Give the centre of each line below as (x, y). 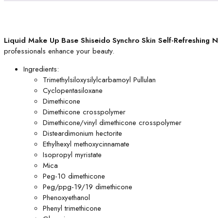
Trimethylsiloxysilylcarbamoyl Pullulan (99, 80)
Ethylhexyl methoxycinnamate (86, 144)
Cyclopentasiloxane (73, 91)
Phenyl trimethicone (72, 208)
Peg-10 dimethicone (74, 176)
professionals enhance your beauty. (59, 51)
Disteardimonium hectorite (82, 133)
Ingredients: (41, 69)
